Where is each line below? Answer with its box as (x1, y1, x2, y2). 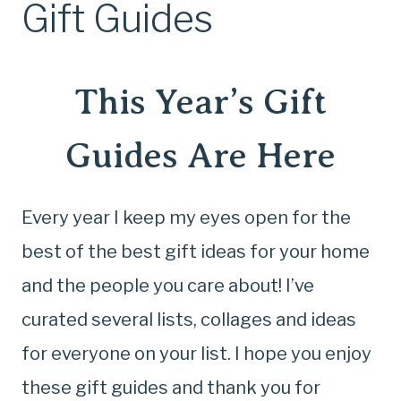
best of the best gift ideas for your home (21, 241, 370, 262)
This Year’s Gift (74, 81, 327, 122)
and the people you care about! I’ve (21, 275, 314, 296)
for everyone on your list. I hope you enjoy (21, 343, 371, 364)
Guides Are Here (65, 135, 336, 175)
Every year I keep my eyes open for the (21, 207, 351, 228)
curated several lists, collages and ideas (21, 309, 356, 330)
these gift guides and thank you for (21, 377, 320, 398)
